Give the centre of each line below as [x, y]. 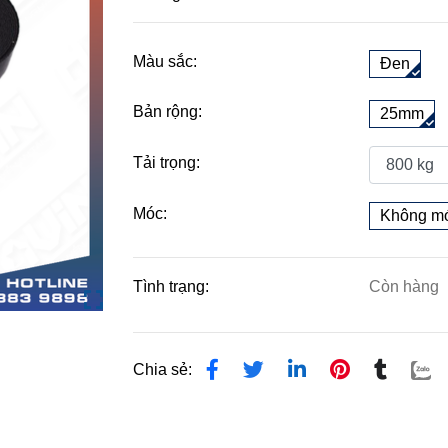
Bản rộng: [168, 111]
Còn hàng [404, 286]
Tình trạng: [173, 286]
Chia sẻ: [163, 369]
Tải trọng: [167, 162]
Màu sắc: [165, 61]
